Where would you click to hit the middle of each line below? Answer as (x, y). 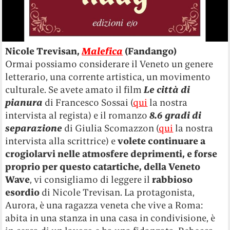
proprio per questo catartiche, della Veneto (103, 166)
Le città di (167, 89)
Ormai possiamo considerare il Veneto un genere (109, 64)
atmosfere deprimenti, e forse (150, 154)
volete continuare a (162, 141)
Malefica (102, 51)
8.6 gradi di (176, 115)
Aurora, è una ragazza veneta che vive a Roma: (104, 205)
